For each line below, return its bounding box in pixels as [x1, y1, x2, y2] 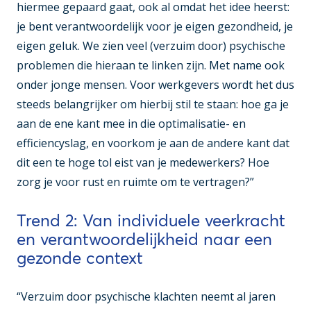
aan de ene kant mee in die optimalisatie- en [17, 115, 246, 131]
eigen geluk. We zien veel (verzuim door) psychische [17, 37, 285, 53]
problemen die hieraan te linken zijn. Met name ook [17, 57, 285, 73]
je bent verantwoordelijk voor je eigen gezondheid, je [17, 18, 293, 34]
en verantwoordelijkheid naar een [17, 228, 272, 249]
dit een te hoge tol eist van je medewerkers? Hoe [17, 154, 269, 170]
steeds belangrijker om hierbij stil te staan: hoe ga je [17, 96, 289, 112]
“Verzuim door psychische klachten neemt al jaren [17, 288, 276, 304]
